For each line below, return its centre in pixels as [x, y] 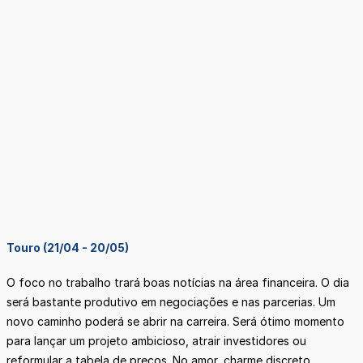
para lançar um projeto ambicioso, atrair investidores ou [156, 341]
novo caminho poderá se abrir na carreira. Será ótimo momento [175, 322]
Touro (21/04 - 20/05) [68, 248]
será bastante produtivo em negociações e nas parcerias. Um [171, 302]
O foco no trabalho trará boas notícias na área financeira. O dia [178, 283]
